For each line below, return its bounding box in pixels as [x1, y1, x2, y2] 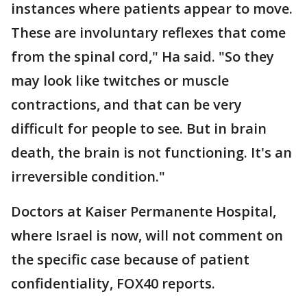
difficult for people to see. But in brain [11, 119, 267, 138]
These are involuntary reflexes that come [11, 23, 286, 42]
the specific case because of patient [11, 250, 249, 269]
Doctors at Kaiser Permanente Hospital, [11, 202, 276, 221]
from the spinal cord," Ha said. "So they [11, 47, 274, 66]
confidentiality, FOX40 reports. [11, 274, 215, 293]
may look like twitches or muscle [11, 71, 229, 90]
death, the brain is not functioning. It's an [11, 143, 292, 162]
